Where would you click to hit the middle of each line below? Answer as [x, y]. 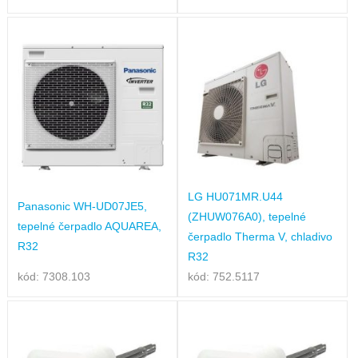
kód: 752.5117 [223, 276]
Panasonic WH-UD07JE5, [82, 207]
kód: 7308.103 [54, 276]
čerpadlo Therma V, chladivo [260, 236]
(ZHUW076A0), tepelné [247, 216]
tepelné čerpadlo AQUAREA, [89, 227]
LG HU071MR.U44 [235, 196]
